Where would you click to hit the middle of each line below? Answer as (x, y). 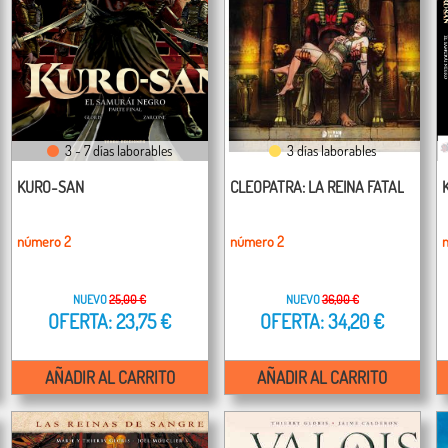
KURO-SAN (50, 187)
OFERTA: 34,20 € (322, 321)
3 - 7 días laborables (116, 150)
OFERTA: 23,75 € (110, 321)
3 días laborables (328, 150)
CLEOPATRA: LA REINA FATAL (316, 187)
